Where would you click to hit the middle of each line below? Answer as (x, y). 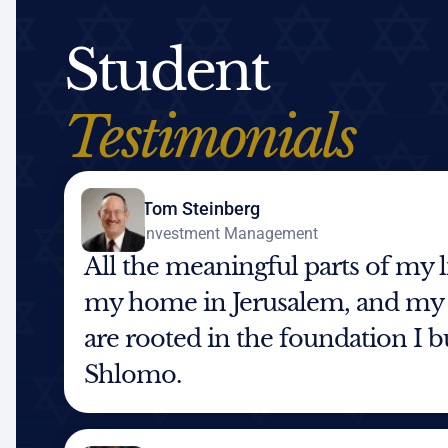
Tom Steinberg (201, 208)
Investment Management (230, 233)
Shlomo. (132, 375)
